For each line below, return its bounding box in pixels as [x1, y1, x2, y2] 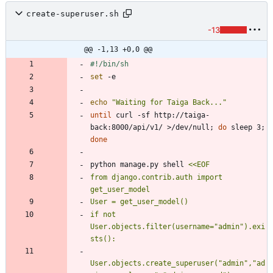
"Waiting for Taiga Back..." [112, 98, 227, 107]
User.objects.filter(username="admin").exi [90, 222, 265, 232]
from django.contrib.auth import [90, 173, 222, 182]
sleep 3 [227, 123, 261, 132]
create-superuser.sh [26, 9, 119, 18]
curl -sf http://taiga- [112, 111, 210, 120]
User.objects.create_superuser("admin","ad [90, 259, 265, 268]
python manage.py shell [90, 160, 188, 169]
